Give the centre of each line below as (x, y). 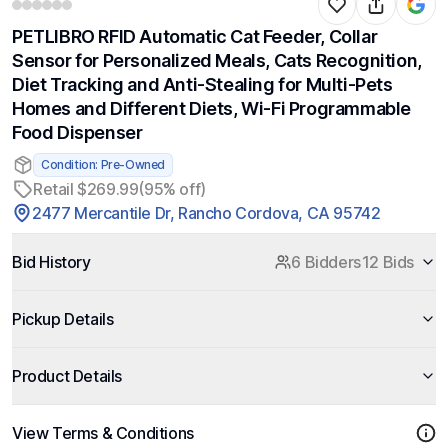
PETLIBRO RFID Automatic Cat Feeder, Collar (195, 36)
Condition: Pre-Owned (103, 164)
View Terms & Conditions (103, 433)
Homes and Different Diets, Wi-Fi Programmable (212, 108)
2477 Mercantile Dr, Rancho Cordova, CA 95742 (206, 213)
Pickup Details (63, 319)
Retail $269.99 (86, 189)
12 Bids (387, 262)
